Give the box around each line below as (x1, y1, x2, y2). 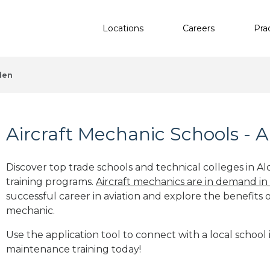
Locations (102, 22, 143, 34)
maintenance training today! (6, 243, 141, 255)
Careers (183, 22, 215, 34)
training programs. (6, 175, 96, 187)
